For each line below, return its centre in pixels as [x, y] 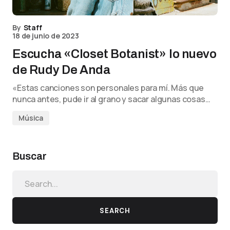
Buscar [30, 156]
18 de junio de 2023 [46, 36]
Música [31, 118]
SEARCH [115, 210]
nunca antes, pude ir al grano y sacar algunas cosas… [111, 99]
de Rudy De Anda [61, 70]
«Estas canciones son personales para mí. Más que [108, 88]
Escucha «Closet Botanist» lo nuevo [114, 54]
